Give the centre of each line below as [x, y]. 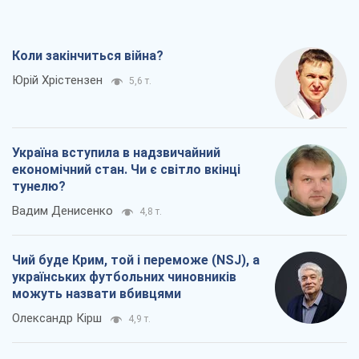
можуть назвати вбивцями [97, 294]
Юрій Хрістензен [57, 81]
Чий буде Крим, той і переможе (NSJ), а [136, 260]
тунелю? [39, 187]
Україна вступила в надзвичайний [116, 153]
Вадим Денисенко [63, 211]
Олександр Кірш [57, 319]
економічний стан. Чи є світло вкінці [126, 170]
